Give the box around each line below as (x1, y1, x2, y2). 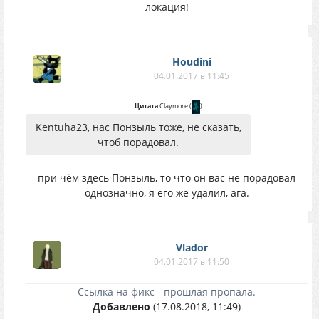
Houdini (172, 55, 211, 68)
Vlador (175, 241, 208, 254)
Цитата (135, 101, 158, 110)
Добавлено (93, 300, 150, 313)
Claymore (159, 101, 188, 110)
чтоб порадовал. (98, 135, 179, 149)
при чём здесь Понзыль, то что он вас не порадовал (38, 170, 296, 184)
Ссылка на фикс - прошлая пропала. (78, 285, 256, 298)
